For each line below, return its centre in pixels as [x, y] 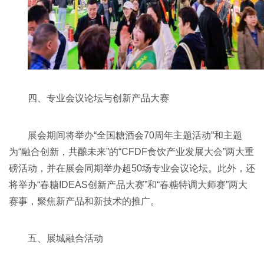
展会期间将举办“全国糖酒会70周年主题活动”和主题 [135, 136]
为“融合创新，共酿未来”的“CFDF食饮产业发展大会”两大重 [131, 152]
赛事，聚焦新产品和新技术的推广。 [84, 202]
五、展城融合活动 [65, 239]
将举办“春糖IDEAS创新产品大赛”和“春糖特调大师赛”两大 [128, 185]
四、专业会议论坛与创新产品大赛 [98, 98]
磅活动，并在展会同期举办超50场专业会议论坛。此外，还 [132, 169]
